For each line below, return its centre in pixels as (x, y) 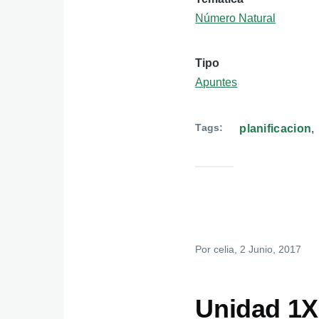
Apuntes (216, 82)
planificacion (276, 128)
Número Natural (236, 18)
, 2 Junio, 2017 (268, 249)
